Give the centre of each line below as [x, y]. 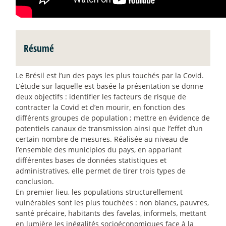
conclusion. [35, 181]
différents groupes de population [72, 118]
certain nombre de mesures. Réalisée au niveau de [102, 139]
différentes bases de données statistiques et [91, 160]
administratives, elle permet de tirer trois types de [101, 171]
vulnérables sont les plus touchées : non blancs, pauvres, [112, 202]
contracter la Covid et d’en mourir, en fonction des [100, 107]
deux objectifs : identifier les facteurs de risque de [101, 96]
